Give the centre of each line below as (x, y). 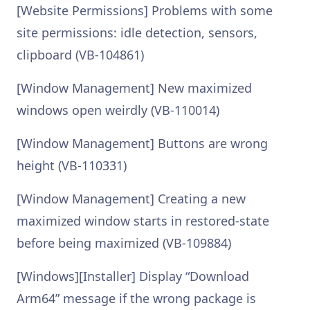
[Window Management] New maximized (134, 88)
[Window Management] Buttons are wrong (142, 143)
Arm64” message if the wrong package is (136, 298)
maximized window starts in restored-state (143, 221)
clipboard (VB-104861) (80, 55)
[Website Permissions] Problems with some (145, 10)
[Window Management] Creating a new (131, 199)
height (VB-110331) (72, 165)
